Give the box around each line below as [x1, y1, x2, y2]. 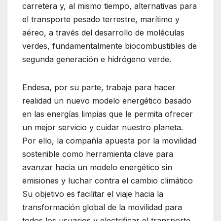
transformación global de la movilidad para [22, 202, 182, 212]
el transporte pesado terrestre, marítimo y [22, 14, 180, 24]
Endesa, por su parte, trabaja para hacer [22, 82, 176, 92]
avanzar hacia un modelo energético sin [22, 162, 172, 172]
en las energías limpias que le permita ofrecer [22, 109, 193, 119]
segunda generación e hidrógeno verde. [22, 54, 171, 64]
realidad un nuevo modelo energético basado [22, 95, 191, 106]
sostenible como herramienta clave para [22, 148, 173, 159]
